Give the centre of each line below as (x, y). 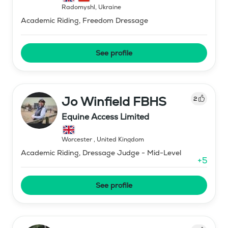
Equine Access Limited (105, 117)
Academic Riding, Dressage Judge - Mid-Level (101, 152)
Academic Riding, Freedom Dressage (84, 20)
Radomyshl (78, 7)
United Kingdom (120, 139)
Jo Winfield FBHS (114, 101)
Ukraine (110, 7)
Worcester (78, 139)
